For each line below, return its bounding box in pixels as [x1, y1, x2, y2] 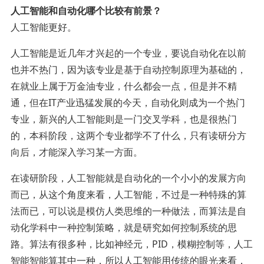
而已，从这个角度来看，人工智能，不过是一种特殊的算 [10, 187, 246, 201]
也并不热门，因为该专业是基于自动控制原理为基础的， [10, 62, 246, 76]
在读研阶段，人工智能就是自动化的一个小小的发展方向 [10, 171, 246, 184]
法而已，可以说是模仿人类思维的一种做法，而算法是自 [10, 204, 246, 217]
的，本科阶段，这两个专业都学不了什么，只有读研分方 [10, 128, 246, 142]
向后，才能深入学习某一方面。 [10, 145, 143, 159]
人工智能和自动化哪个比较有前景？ [10, 4, 161, 17]
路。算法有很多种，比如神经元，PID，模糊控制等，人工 [10, 237, 253, 250]
